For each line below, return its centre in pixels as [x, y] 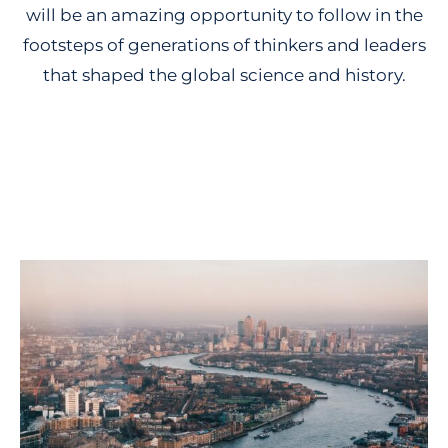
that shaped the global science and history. [224, 74]
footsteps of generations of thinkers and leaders [224, 44]
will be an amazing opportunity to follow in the [224, 14]
